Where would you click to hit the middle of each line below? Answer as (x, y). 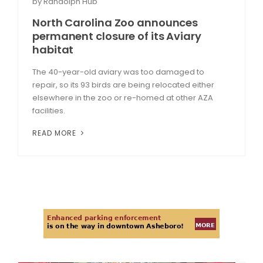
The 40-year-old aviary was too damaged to (118, 72)
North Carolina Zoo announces (115, 22)
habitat (53, 49)
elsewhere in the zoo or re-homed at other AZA (123, 97)
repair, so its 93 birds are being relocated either (123, 85)
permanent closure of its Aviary (117, 36)
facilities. (49, 110)
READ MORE (55, 133)
